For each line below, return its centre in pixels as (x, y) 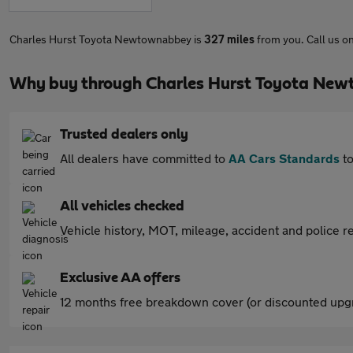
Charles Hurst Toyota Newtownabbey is (107, 39)
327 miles (229, 39)
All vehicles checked (122, 206)
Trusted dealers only (124, 135)
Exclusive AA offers (120, 278)
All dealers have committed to (144, 158)
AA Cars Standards (284, 158)
